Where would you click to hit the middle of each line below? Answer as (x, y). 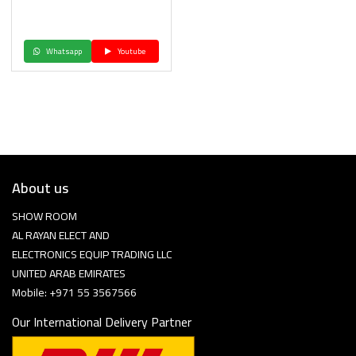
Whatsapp (64, 51)
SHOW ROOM (44, 216)
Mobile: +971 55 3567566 (74, 292)
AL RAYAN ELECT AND (61, 235)
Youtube (131, 51)
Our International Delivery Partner (102, 322)
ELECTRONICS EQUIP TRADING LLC (92, 254)
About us (40, 188)
